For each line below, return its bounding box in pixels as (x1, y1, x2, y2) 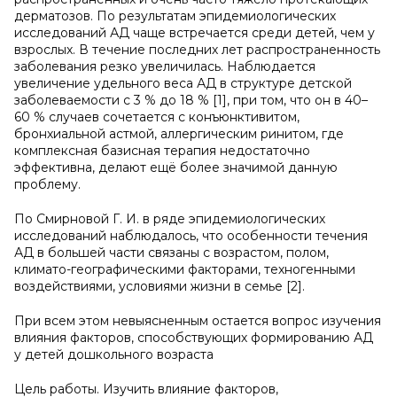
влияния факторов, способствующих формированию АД (14, 330, 373, 346)
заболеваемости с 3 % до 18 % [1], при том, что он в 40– (14, 92, 368, 108)
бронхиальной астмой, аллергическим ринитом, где (14, 126, 344, 142)
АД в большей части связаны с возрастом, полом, (14, 245, 329, 261)
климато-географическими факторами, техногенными (14, 261, 355, 277)
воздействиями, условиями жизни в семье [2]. (14, 278, 305, 294)
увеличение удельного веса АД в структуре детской (14, 75, 352, 91)
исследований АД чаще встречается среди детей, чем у (14, 25, 375, 41)
